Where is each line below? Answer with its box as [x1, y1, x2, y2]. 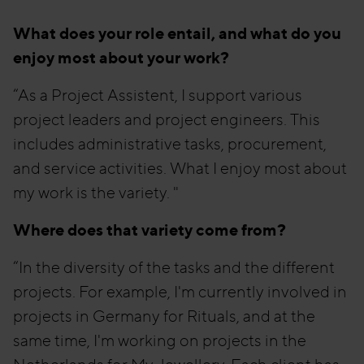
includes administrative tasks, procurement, [13, 133, 327, 154]
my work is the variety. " [13, 182, 179, 202]
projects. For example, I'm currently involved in [13, 281, 347, 301]
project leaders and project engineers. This [13, 109, 320, 129]
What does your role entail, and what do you [13, 22, 341, 43]
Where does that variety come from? [13, 219, 286, 240]
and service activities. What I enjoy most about [13, 158, 347, 178]
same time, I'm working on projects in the [13, 330, 306, 350]
